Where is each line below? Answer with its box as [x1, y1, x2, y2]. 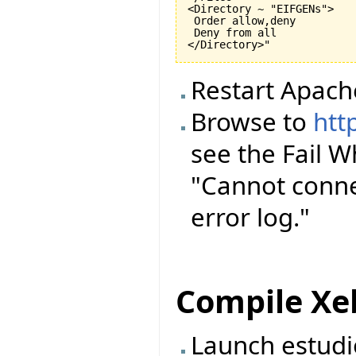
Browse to [191, 104, 314, 138]
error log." [191, 199, 311, 234]
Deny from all [188, 25, 277, 39]
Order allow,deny [188, 14, 296, 27]
